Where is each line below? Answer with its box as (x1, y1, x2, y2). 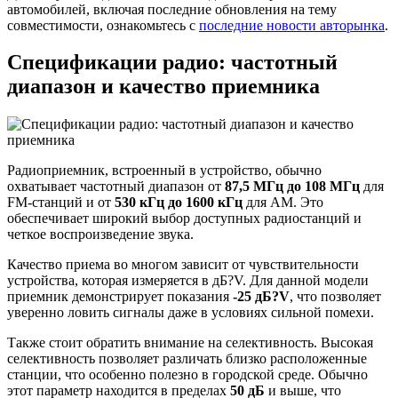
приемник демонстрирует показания (7, 289, 233, 305)
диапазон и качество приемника (7, 75, 320, 99)
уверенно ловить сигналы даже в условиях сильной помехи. (7, 305, 374, 321)
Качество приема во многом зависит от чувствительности (7, 257, 359, 273)
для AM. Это (243, 195, 323, 211)
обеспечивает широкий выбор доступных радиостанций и (7, 211, 362, 227)
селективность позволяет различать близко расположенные (7, 351, 367, 367)
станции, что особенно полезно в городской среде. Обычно (7, 367, 368, 383)
